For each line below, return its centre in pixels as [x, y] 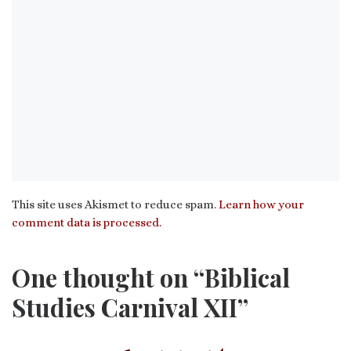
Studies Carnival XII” [130, 307]
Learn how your [261, 205]
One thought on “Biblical [151, 277]
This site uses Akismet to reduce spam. [115, 205]
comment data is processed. [87, 223]
